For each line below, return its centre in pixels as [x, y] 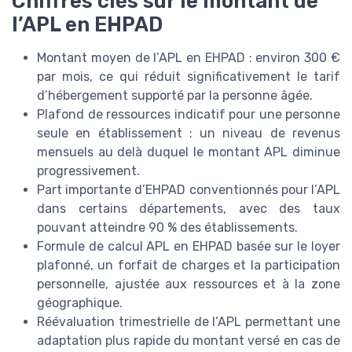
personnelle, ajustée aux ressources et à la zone [189, 284]
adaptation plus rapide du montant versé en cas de [189, 340]
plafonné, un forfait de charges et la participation [189, 265]
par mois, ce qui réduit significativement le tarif [189, 76]
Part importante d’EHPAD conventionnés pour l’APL [189, 189]
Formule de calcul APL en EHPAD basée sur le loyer [189, 246]
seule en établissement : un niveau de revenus [189, 133]
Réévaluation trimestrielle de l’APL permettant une [189, 321]
